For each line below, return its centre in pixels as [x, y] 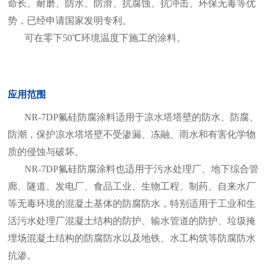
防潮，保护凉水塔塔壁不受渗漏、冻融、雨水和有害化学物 [132, 134]
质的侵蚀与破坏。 [46, 152]
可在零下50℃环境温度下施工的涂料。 [105, 38]
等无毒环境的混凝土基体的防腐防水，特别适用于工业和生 [132, 204]
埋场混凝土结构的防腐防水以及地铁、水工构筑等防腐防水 [132, 238]
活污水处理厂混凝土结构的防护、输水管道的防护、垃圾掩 [132, 221]
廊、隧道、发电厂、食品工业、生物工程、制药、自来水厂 [132, 186]
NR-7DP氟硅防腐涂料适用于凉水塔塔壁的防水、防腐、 [142, 117]
